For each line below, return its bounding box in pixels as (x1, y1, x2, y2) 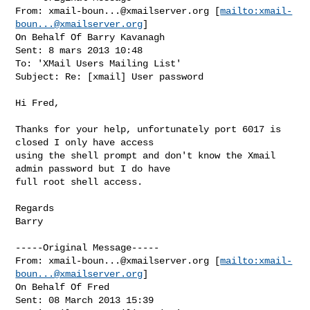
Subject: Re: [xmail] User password (15, 71, 204, 82)
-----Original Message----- (15, 241, 160, 253)
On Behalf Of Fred (15, 281, 110, 293)
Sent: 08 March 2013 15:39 (15, 294, 154, 306)
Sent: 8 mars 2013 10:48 (15, 44, 143, 56)
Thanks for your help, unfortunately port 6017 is (15, 123, 282, 135)
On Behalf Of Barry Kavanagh (15, 31, 165, 43)
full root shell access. (15, 176, 143, 188)
